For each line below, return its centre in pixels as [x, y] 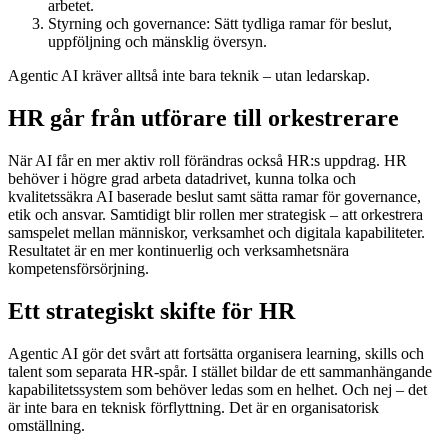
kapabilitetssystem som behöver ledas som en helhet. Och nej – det [217, 389]
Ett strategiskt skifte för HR [151, 310]
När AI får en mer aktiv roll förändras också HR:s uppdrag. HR [207, 160]
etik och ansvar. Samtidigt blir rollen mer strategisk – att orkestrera [215, 214]
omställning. [46, 425]
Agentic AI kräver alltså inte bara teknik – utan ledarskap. [189, 75]
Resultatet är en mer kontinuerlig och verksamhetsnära [178, 250]
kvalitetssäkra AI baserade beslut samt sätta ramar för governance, [214, 196]
